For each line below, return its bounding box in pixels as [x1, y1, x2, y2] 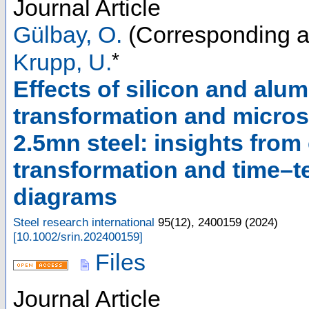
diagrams [13, 183, 117, 210]
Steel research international [13, 215, 154, 229]
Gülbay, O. [13, 21, 122, 48]
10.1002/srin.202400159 [17, 229, 139, 243]
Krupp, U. [13, 48, 112, 75]
